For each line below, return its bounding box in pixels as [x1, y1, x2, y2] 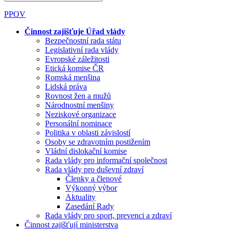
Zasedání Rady [65, 201, 114, 211]
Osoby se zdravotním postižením [45, 137, 150, 146]
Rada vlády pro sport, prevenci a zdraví [45, 211, 172, 220]
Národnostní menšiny [45, 100, 114, 109]
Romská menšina [45, 73, 100, 82]
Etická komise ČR [45, 63, 104, 73]
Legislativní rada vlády [45, 45, 119, 54]
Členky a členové [65, 174, 122, 183]
